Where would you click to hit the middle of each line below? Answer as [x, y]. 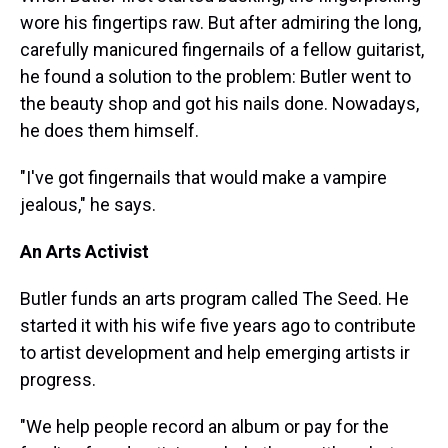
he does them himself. [109, 130]
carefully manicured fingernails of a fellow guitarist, [222, 49]
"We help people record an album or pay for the [204, 426]
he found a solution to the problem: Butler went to [215, 76]
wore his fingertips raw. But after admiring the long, [220, 22]
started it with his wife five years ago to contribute [218, 325]
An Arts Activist [84, 251]
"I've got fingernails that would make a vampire [203, 177]
